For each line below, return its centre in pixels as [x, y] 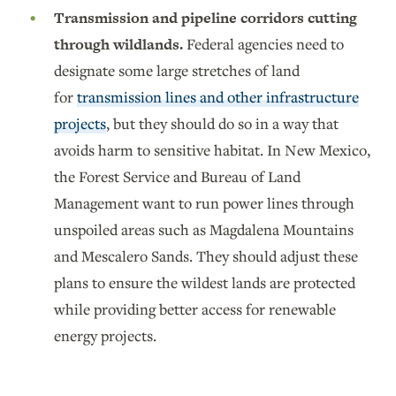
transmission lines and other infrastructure [218, 96]
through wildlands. [120, 44]
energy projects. [107, 335]
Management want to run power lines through [204, 202]
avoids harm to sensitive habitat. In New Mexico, [212, 149]
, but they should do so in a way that [222, 123]
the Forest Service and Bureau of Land [177, 176]
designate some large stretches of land [177, 70]
